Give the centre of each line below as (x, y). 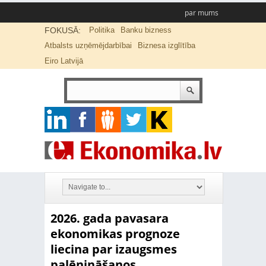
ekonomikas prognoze (115, 234)
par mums (201, 13)
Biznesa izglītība (166, 45)
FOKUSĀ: (62, 30)
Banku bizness (146, 30)
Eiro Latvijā (64, 61)
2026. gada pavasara (109, 218)
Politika (102, 30)
